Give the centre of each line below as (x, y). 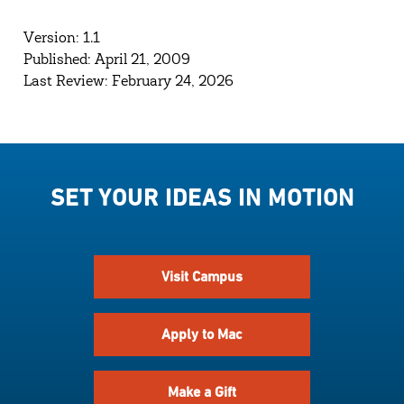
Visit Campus (202, 276)
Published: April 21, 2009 (106, 60)
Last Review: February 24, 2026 (128, 82)
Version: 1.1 (61, 39)
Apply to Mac (202, 334)
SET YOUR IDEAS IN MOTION (202, 197)
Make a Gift (202, 392)
